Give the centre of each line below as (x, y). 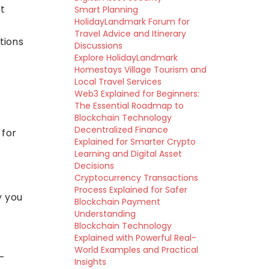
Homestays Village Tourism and (140, 70)
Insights (90, 262)
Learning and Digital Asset (128, 154)
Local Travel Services (118, 82)
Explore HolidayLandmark (126, 58)
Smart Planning (106, 10)
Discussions (98, 46)
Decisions (94, 166)
